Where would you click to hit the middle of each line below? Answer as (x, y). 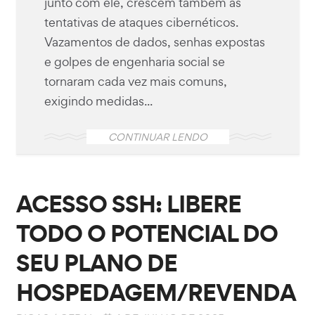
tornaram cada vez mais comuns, (135, 81)
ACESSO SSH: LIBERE (128, 203)
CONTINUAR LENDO (157, 136)
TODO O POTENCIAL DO (147, 233)
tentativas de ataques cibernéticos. (141, 22)
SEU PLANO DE (96, 262)
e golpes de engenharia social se (134, 61)
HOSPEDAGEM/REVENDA (156, 292)
